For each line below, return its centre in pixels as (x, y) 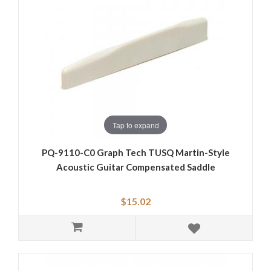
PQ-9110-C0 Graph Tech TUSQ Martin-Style (135, 153)
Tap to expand (135, 125)
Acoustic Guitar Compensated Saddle (135, 167)
